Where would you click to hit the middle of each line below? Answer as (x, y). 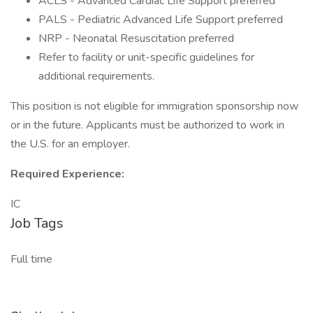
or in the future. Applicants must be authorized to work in (147, 125)
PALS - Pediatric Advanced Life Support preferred (161, 20)
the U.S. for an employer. (70, 144)
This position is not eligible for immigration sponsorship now (154, 106)
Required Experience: (67, 174)
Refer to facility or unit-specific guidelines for (146, 57)
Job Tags (37, 223)
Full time (31, 259)
